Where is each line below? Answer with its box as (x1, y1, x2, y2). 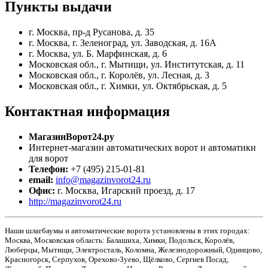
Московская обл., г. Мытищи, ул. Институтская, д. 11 (29, 59, 245, 70)
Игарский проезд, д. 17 (101, 185, 195, 196)
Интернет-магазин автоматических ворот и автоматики (29, 142, 256, 153)
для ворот (29, 153, 68, 164)
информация (83, 103, 170, 120)
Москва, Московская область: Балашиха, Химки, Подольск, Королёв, (5, 235, 234, 245)
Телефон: (29, 164, 71, 175)
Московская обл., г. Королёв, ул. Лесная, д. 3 (29, 70, 209, 81)
